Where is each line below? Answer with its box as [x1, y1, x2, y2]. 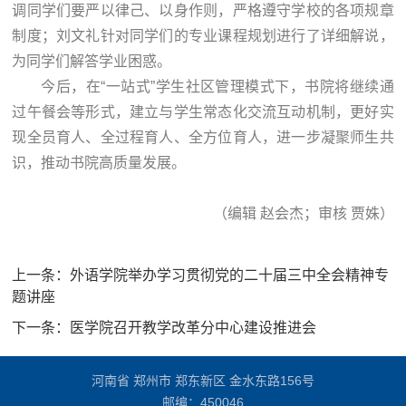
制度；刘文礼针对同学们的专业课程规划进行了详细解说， [12, 28, 394, 44]
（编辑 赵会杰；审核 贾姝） [212, 206, 394, 222]
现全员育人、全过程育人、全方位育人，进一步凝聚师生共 [12, 130, 394, 146]
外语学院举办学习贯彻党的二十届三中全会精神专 [70, 267, 390, 284]
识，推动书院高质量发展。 [12, 155, 187, 171]
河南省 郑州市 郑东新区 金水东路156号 [91, 373, 314, 389]
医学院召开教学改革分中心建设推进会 [70, 320, 317, 336]
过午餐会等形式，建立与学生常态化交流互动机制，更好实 [12, 104, 394, 121]
